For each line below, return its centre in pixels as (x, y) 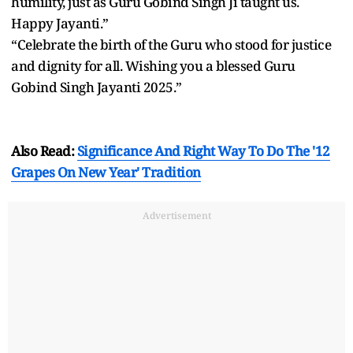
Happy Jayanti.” (60, 24)
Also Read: (44, 151)
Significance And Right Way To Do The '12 (203, 151)
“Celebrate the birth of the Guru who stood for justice (171, 45)
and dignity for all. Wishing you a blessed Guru (153, 66)
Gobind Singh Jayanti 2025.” (97, 87)
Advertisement (176, 216)
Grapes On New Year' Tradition (106, 173)
